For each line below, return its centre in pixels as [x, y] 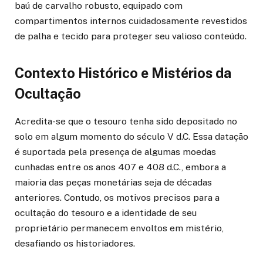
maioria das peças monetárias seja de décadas [113, 183]
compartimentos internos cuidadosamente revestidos [131, 21]
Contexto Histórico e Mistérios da [123, 73]
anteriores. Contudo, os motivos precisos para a [117, 198]
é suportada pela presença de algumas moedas [115, 152]
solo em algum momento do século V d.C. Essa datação [131, 137]
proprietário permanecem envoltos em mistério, [119, 228]
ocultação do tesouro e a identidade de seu [106, 213]
